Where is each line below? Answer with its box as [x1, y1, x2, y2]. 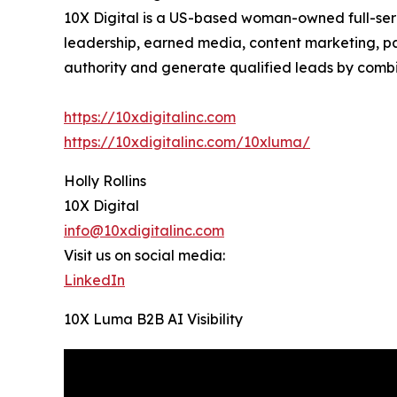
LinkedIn [64, 270, 125, 289]
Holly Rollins [64, 171, 146, 190]
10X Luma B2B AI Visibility [64, 309, 243, 328]
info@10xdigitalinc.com [64, 221, 224, 239]
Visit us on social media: [64, 245, 225, 264]
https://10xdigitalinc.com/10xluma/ [64, 132, 310, 151]
